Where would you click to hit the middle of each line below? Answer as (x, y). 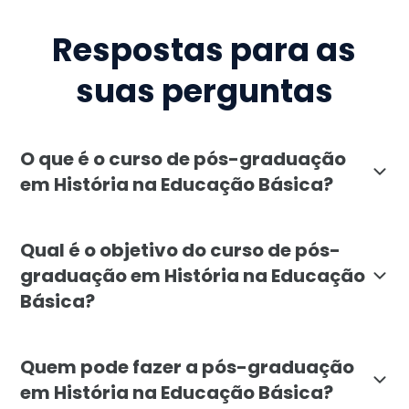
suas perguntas (204, 91)
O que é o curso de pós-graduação (184, 158)
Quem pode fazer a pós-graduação (188, 367)
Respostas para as (204, 50)
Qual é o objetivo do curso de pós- (181, 250)
